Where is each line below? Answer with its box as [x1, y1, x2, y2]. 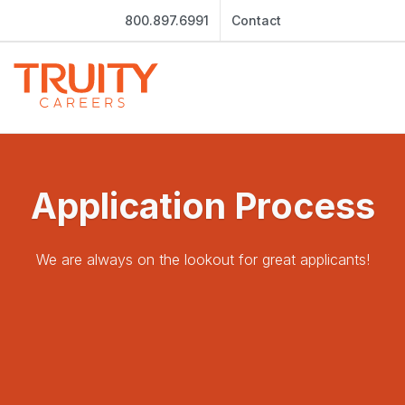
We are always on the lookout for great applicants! [35, 250, 370, 268]
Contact [231, 13, 281, 28]
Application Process [30, 184, 375, 227]
